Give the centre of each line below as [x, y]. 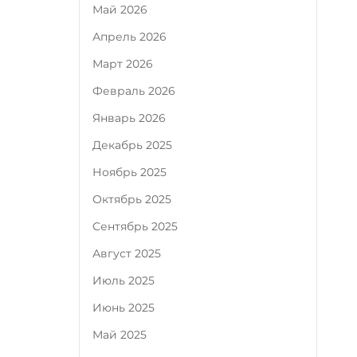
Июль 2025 [124, 280]
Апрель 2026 [130, 37]
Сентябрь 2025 [135, 226]
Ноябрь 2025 [130, 172]
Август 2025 [127, 253]
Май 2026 [120, 10]
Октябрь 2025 [132, 199]
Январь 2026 [129, 118]
